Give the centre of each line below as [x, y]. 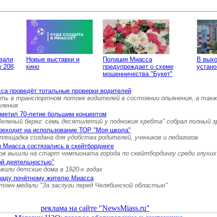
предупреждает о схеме [138, 67]
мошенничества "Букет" [138, 74]
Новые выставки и [53, 59]
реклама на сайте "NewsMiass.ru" [95, 208]
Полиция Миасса [127, 59]
